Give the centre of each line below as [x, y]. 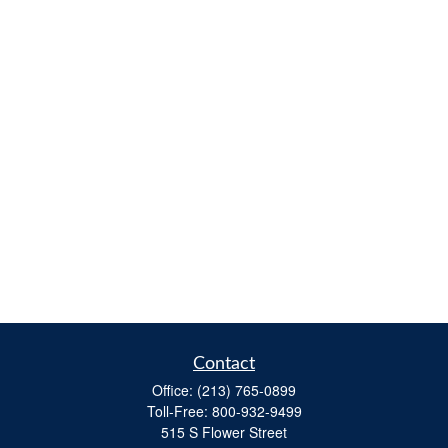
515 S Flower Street [224, 432]
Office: [174, 390]
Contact [224, 364]
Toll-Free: [179, 411]
